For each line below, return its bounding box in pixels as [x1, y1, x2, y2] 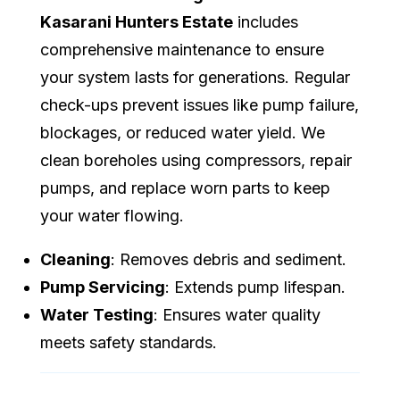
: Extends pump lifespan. [165, 278, 346, 297]
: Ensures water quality [154, 305, 321, 325]
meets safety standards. [40, 333, 217, 353]
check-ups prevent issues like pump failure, [40, 96, 359, 115]
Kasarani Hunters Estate [40, 12, 233, 32]
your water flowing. [40, 206, 184, 226]
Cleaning [40, 250, 111, 270]
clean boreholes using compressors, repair [40, 151, 352, 171]
